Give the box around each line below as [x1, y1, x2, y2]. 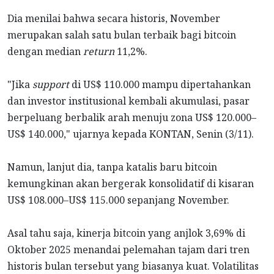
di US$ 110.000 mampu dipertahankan [69, 78, 251, 92]
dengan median [7, 45, 83, 59]
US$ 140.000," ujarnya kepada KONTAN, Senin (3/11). [7, 127, 254, 141]
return [83, 45, 114, 59]
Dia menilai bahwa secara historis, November [7, 12, 220, 26]
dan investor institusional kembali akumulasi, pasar [7, 94, 250, 108]
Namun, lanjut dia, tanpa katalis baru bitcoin [7, 160, 217, 174]
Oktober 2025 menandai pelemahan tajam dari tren [7, 243, 250, 257]
